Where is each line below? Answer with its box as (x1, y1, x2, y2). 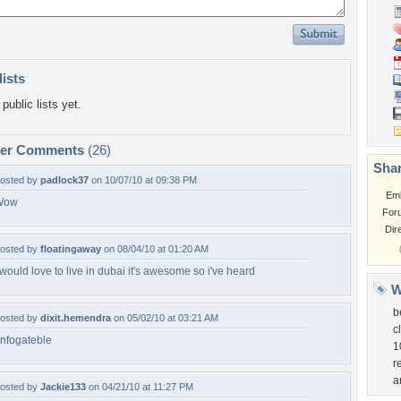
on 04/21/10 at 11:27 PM (86, 381, 193, 392)
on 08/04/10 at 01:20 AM (101, 243, 209, 254)
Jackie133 (40, 381, 86, 392)
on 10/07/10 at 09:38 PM (89, 175, 197, 185)
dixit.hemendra (40, 312, 111, 323)
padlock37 (40, 175, 89, 185)
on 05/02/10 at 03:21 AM (111, 312, 218, 323)
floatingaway (40, 243, 101, 254)
